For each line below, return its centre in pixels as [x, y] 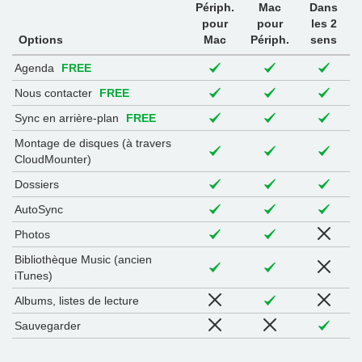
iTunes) [34, 276]
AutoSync [39, 210]
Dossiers [37, 185]
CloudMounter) [53, 160]
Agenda [36, 68]
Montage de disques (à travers [93, 143]
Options [41, 40]
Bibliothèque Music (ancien [83, 260]
